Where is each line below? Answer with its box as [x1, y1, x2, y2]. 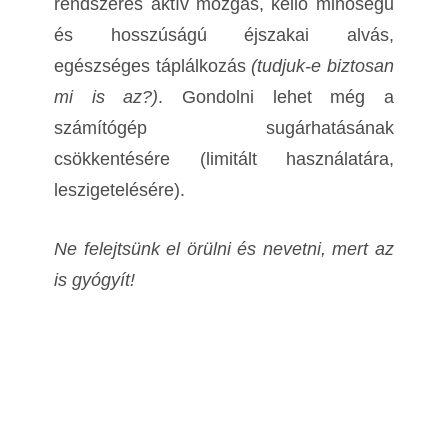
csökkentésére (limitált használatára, [54, 149, 394, 170]
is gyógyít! [54, 270, 136, 291]
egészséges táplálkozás [54, 56, 252, 77]
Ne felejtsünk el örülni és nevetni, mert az [54, 239, 394, 260]
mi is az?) [54, 87, 159, 108]
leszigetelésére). [54, 180, 186, 201]
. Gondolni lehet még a [158, 87, 394, 108]
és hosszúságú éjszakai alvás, [54, 25, 394, 46]
